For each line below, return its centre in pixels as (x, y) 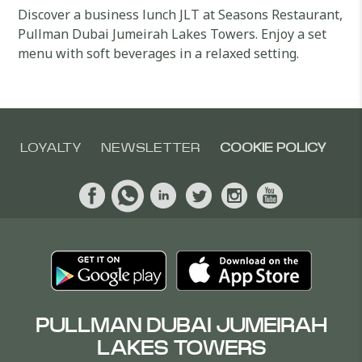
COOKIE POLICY (273, 148)
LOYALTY (51, 148)
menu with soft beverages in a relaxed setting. (159, 53)
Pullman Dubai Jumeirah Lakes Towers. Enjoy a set (173, 34)
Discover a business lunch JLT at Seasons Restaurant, (181, 15)
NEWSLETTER (150, 148)
